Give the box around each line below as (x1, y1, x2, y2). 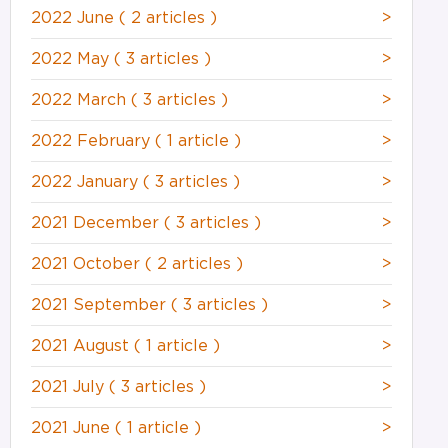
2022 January (30, 173, 143, 190)
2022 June (30, 9, 119, 26)
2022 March (30, 91, 131, 108)
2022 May (30, 50, 114, 67)
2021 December (30, 214, 164, 231)
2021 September (30, 296, 171, 313)
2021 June (30, 419, 115, 436)
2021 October (30, 255, 145, 272)
